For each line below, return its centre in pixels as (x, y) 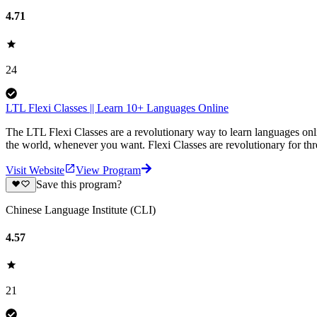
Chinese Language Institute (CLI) (81, 209)
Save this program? (79, 184)
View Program (108, 170)
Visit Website (35, 170)
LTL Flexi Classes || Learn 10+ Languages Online (117, 108)
